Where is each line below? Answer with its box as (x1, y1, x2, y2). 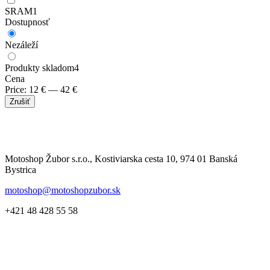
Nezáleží (5, 40, 38, 51)
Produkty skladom (5, 63, 74, 74)
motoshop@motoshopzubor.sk (5, 185, 121, 196)
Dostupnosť (5, 17, 50, 28)
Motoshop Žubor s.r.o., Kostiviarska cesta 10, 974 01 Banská (5, 154, 237, 165)
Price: (5, 84, 27, 95)
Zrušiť (10, 97, 30, 107)
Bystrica (5, 165, 36, 175)
